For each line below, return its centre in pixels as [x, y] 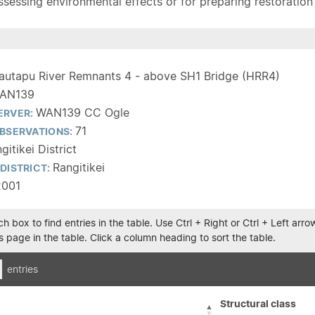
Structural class [258, 304]
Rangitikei [78, 167]
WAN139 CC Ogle [82, 112]
